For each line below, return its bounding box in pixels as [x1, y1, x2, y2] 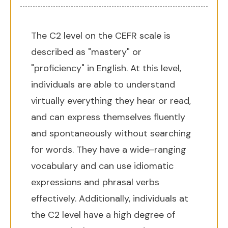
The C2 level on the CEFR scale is [31, 30, 170, 42]
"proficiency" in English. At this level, [31, 62, 181, 74]
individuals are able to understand [31, 78, 175, 91]
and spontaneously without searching [31, 127, 191, 139]
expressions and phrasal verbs [31, 176, 159, 188]
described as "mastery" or [31, 46, 141, 58]
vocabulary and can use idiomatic [31, 160, 174, 172]
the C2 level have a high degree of [31, 209, 175, 221]
